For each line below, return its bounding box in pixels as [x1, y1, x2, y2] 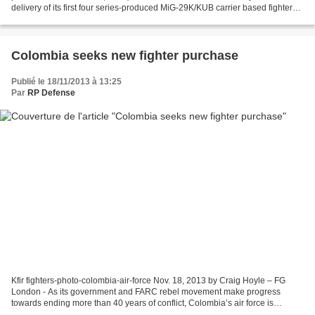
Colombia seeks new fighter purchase [11, 48, 238, 63]
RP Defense [27, 87, 75, 98]
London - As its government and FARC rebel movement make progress [11, 287, 281, 297]
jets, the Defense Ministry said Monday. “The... [11, 13, 186, 24]
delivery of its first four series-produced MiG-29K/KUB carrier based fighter [11, 2, 292, 13]
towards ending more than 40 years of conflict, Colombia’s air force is [11, 298, 274, 309]
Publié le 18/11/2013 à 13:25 [11, 76, 122, 86]
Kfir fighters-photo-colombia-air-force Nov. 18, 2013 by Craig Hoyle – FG [11, 276, 285, 286]
